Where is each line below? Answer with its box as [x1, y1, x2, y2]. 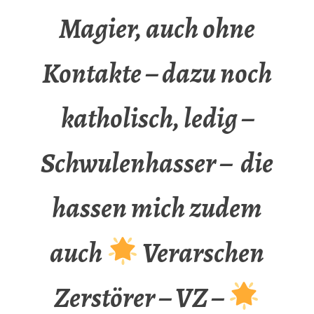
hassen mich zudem [52, 189, 262, 228]
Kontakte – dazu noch [42, 54, 272, 93]
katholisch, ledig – [60, 99, 254, 138]
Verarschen [138, 233, 265, 273]
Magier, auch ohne [59, 9, 255, 48]
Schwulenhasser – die [41, 144, 273, 183]
